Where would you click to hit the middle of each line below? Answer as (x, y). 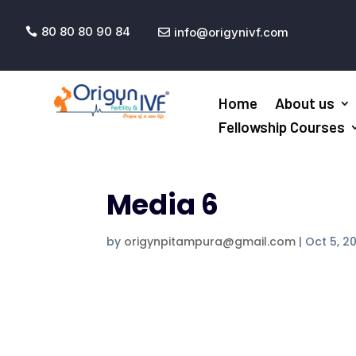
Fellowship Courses (282, 127)
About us (305, 103)
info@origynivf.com (231, 32)
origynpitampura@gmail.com (210, 242)
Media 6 (163, 205)
